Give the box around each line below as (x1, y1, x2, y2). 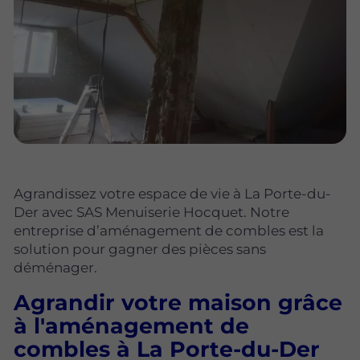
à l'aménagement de (14, 313, 249, 340)
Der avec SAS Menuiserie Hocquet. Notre (14, 204, 289, 221)
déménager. (14, 260, 97, 276)
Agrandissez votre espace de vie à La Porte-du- (14, 186, 331, 202)
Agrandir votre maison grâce (14, 289, 342, 317)
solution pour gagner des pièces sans (14, 241, 266, 258)
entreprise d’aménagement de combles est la (14, 223, 324, 239)
